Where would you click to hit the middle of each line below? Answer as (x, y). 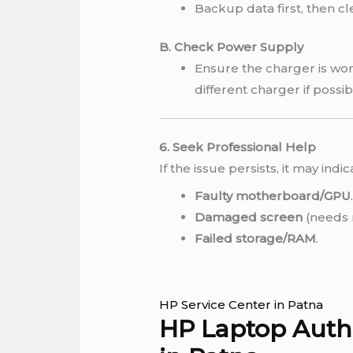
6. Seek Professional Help (238, 147)
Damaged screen (249, 217)
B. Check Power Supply (232, 47)
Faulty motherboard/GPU (273, 195)
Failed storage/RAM (256, 238)
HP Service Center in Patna (242, 304)
